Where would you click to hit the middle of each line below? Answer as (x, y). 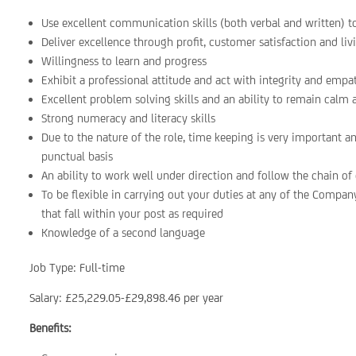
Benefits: (51, 328)
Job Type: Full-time (77, 267)
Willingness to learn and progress (124, 61)
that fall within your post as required (133, 213)
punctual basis (77, 156)
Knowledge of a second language (124, 232)
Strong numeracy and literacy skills (129, 118)
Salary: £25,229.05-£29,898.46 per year (127, 298)
